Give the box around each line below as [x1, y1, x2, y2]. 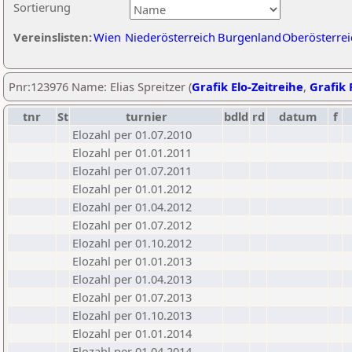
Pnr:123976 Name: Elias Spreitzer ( [9, 79, 192, 94]
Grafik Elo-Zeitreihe [192, 79, 303, 94]
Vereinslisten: [13, 29, 92, 45]
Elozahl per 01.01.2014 [72, 325, 192, 341]
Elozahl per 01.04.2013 [72, 271, 192, 287]
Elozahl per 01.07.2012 [72, 217, 192, 233]
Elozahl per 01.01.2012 [72, 181, 192, 196]
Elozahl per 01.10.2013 [72, 307, 192, 323]
